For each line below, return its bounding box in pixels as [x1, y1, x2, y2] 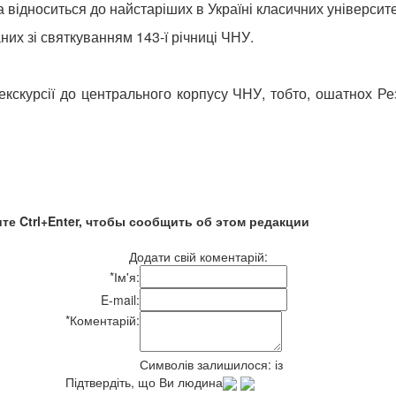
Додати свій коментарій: [128, 247, 268, 265]
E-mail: [101, 290, 140, 308]
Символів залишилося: [140, 354, 275, 373]
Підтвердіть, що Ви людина [65, 372, 223, 391]
